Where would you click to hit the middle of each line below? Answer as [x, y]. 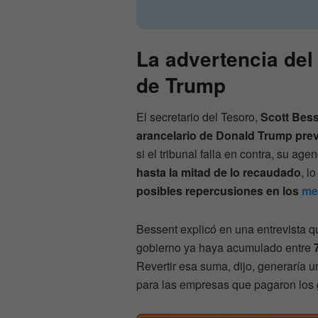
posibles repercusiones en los [219, 191]
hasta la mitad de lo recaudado [219, 172]
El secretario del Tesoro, [198, 117]
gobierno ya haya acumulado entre [225, 248]
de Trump [181, 85]
